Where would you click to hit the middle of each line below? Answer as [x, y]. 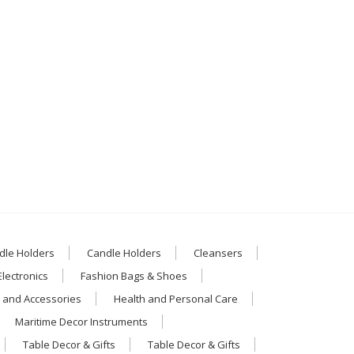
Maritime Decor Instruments [81, 321]
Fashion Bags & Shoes [134, 275]
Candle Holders [124, 252]
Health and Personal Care [176, 298]
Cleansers [218, 252]
